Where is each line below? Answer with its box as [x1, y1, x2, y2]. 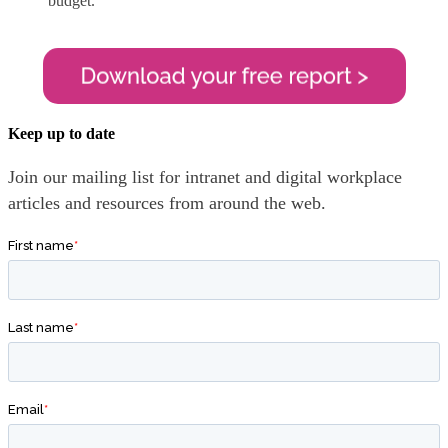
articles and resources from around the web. [8, 193, 326, 214]
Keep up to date [8, 124, 115, 142]
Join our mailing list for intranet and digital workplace [8, 167, 402, 188]
